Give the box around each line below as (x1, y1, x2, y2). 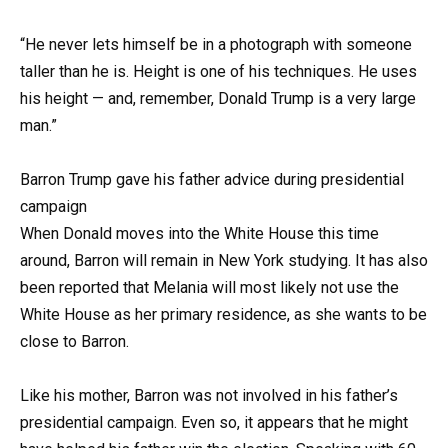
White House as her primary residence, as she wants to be (20, 304, 427, 324)
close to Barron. (20, 331, 129, 351)
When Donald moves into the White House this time (20, 223, 379, 243)
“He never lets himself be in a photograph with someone (20, 34, 412, 54)
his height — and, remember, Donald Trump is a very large (20, 88, 416, 108)
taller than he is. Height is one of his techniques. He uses (20, 61, 417, 81)
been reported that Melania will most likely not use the (20, 277, 399, 297)
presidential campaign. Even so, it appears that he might (20, 413, 408, 433)
